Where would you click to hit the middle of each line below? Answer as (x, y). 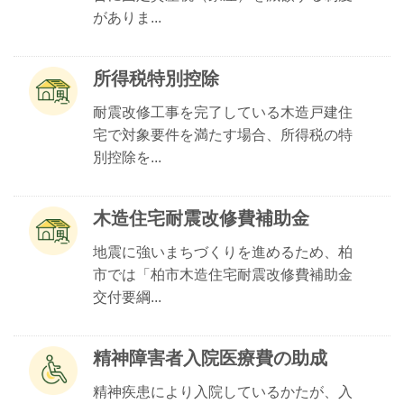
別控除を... (127, 157)
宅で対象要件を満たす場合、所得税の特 (223, 135)
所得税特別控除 (156, 78)
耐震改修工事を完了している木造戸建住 (223, 112)
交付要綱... (127, 297)
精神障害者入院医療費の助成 (210, 358)
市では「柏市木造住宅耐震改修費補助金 (223, 275)
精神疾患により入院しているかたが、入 (223, 392)
